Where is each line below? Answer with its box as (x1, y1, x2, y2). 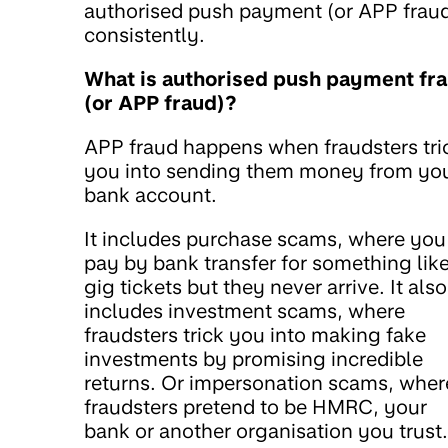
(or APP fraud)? (84, 91, 237, 115)
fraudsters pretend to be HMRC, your (84, 395, 427, 419)
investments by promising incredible (84, 347, 423, 371)
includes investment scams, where (84, 299, 405, 323)
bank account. (84, 183, 217, 207)
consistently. (84, 23, 205, 47)
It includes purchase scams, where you (84, 227, 446, 251)
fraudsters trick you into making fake (84, 323, 426, 347)
